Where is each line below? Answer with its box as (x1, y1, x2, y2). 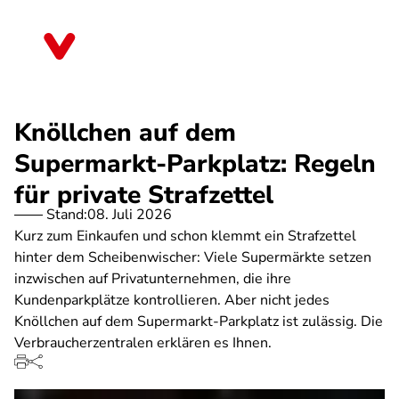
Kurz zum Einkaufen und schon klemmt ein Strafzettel (14, 226, 356, 246)
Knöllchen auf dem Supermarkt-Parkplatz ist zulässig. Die (14, 312, 383, 331)
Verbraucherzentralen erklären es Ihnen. (14, 333, 272, 353)
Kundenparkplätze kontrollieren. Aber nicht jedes (14, 290, 330, 310)
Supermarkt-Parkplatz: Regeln (14, 147, 376, 181)
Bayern (93, 43, 137, 62)
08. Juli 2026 (87, 205, 172, 224)
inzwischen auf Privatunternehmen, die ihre (14, 269, 291, 289)
